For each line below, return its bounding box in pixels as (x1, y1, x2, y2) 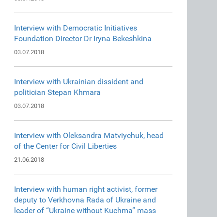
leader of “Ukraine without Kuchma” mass (14, 206, 156, 215)
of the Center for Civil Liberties (14, 141, 117, 151)
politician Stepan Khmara (14, 88, 101, 97)
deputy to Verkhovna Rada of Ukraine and (14, 195, 156, 204)
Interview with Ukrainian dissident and (14, 77, 144, 86)
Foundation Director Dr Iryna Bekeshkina (14, 34, 152, 43)
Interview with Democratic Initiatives (14, 23, 138, 32)
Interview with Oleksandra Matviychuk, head (14, 131, 164, 140)
